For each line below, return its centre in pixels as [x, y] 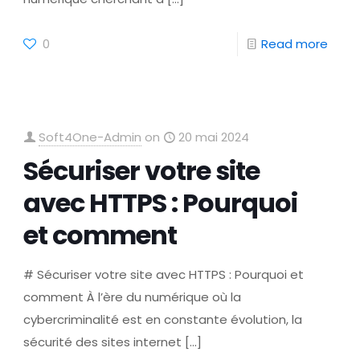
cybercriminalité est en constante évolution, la [163, 319]
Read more [294, 44]
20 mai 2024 [214, 137]
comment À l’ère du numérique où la [133, 297]
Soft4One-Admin [90, 137]
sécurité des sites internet [103, 342]
